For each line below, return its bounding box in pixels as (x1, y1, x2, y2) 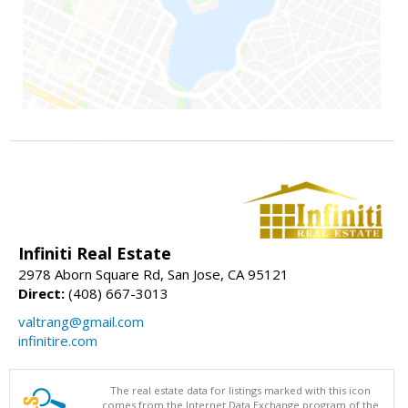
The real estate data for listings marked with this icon (110, 383, 371, 398)
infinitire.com (18, 331, 97, 351)
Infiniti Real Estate (18, 242, 171, 265)
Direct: (18, 284, 65, 303)
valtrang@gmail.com (18, 312, 144, 331)
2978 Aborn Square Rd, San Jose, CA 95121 (18, 265, 289, 284)
